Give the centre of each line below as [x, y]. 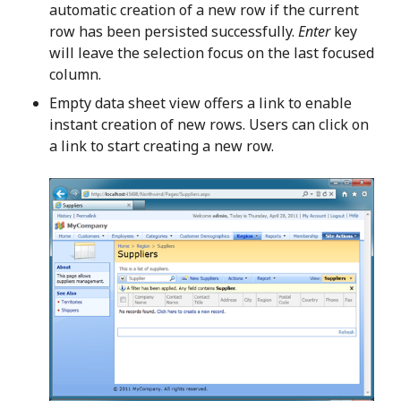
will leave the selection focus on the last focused [212, 52]
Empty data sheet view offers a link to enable [200, 102]
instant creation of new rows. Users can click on [209, 124]
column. [75, 74]
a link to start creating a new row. [162, 145]
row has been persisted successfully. [174, 31]
